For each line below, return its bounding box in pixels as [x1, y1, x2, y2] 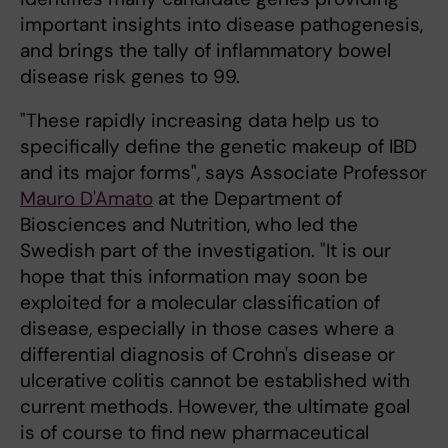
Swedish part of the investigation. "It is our [20, 238, 391, 263]
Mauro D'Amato [20, 186, 153, 211]
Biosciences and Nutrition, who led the [20, 212, 358, 237]
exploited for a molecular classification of [20, 290, 380, 315]
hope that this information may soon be [20, 264, 368, 289]
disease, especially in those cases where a [20, 316, 394, 341]
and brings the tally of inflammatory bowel [20, 38, 391, 63]
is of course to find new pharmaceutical [20, 420, 369, 445]
